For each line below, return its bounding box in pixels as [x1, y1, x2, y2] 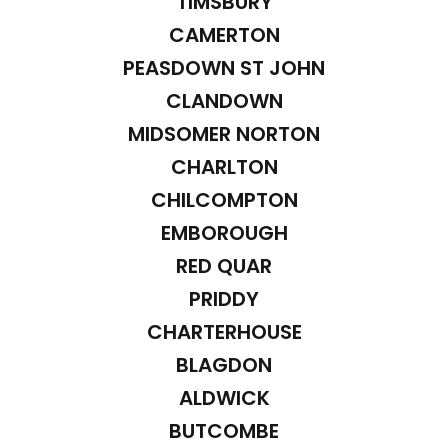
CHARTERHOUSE [146, 317, 302, 346]
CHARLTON [170, 152, 278, 181]
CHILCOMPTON [150, 185, 298, 214]
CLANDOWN [165, 86, 283, 115]
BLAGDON [176, 350, 272, 379]
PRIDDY [189, 284, 259, 313]
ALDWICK [178, 383, 270, 412]
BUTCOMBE [169, 416, 279, 445]
